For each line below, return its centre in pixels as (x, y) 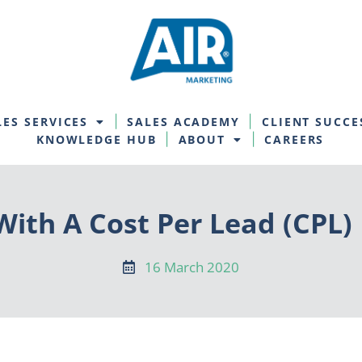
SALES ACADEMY (183, 122)
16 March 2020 (192, 267)
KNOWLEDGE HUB (96, 140)
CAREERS (295, 140)
